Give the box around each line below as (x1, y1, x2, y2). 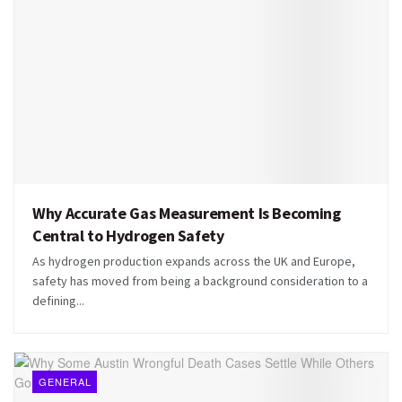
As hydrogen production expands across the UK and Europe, (32, 252, 355, 269)
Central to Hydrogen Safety (32, 224, 224, 246)
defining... (32, 292, 84, 309)
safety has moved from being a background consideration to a (32, 272, 368, 289)
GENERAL (39, 373, 92, 389)
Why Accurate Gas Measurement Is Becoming (32, 202, 341, 223)
